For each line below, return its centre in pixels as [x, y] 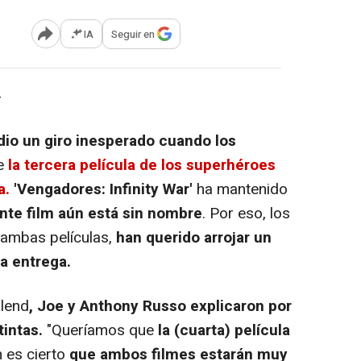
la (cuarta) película [222, 331]
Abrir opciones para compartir [110, 39]
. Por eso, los [246, 214]
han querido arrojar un [194, 238]
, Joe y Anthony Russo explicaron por [160, 307]
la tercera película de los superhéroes [140, 166]
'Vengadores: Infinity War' [103, 190]
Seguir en [133, 34]
